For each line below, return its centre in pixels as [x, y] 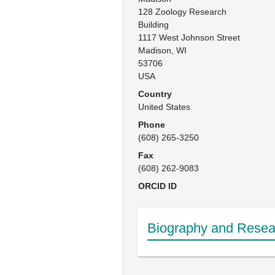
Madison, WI [162, 50]
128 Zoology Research [182, 12]
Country [155, 94]
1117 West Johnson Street [189, 37]
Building [153, 25]
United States [164, 107]
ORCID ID [157, 186]
